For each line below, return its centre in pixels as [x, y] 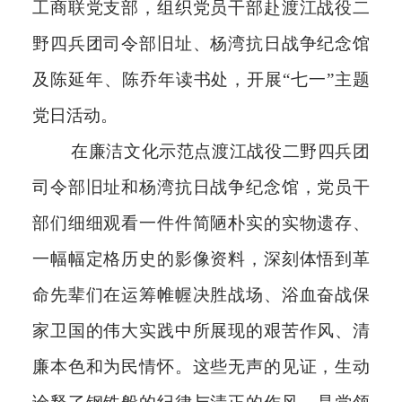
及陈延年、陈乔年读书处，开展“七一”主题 [201, 79]
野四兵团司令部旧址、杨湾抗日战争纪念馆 [201, 43]
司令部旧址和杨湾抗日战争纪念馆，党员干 [201, 187]
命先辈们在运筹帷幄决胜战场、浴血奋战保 [201, 294]
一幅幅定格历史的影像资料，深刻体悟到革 [201, 258]
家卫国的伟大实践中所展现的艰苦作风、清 [201, 330]
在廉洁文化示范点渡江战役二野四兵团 [220, 151]
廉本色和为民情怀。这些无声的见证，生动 [201, 366]
